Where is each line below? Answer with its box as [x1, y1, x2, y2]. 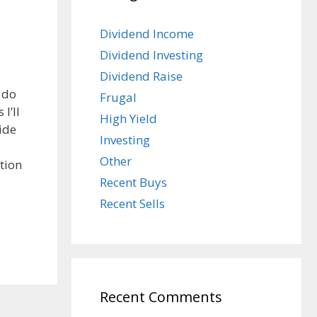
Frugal [100, 89, 137, 105]
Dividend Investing [100, 47, 203, 63]
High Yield [100, 110, 157, 127]
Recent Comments [100, 287, 222, 306]
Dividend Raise [100, 68, 183, 84]
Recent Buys [100, 174, 167, 190]
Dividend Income [100, 25, 194, 42]
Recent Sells [100, 195, 165, 212]
